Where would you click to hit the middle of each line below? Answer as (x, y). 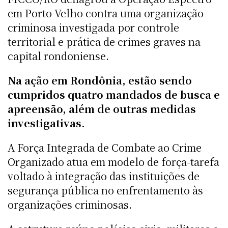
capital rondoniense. (58, 55)
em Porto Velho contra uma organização (106, 13)
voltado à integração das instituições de (104, 176)
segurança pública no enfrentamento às (105, 190)
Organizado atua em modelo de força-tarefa (113, 161)
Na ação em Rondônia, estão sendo (100, 80)
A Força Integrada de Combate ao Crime (105, 147)
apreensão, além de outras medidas (102, 108)
